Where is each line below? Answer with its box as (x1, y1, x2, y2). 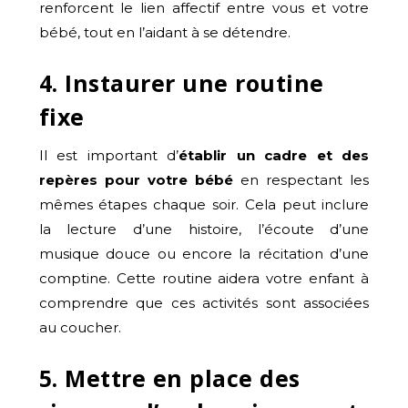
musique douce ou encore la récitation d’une (38, 244, 370, 262)
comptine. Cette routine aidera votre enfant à (38, 269, 370, 287)
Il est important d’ (38, 146, 179, 164)
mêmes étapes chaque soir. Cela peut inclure (38, 195, 370, 213)
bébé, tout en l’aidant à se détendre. (38, 23, 291, 41)
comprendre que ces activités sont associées (38, 293, 370, 311)
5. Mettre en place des (38, 362, 301, 393)
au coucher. (38, 318, 121, 336)
